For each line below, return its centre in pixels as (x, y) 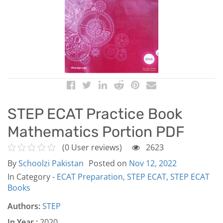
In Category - (32, 176)
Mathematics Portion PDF (96, 132)
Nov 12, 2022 (153, 163)
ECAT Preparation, (92, 176)
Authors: (24, 206)
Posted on (109, 163)
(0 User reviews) (92, 147)
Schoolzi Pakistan (51, 163)
